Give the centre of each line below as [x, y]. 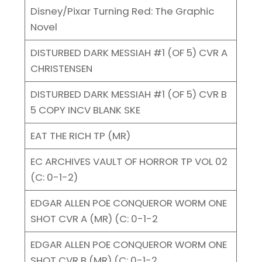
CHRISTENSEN [61, 68]
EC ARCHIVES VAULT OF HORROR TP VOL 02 [129, 161]
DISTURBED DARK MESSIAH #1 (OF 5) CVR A [129, 52]
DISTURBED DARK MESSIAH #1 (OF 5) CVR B [128, 94]
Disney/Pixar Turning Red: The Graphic [122, 11]
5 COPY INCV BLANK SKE [85, 110]
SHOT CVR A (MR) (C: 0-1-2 [94, 218]
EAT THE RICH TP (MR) [80, 135]
